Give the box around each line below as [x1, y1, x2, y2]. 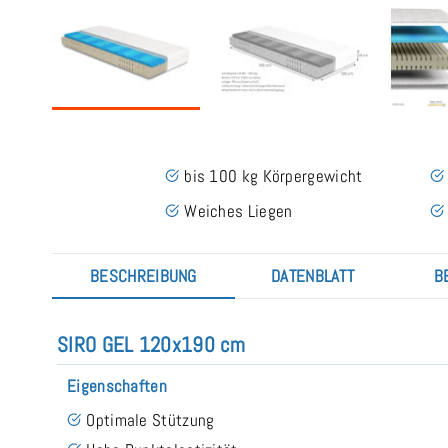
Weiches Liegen [184, 199, 293, 222]
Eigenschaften [67, 374, 167, 397]
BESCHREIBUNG [90, 264, 197, 287]
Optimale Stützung [86, 408, 215, 431]
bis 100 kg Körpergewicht [184, 164, 363, 187]
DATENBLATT [271, 264, 354, 287]
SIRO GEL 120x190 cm [57, 330, 246, 358]
